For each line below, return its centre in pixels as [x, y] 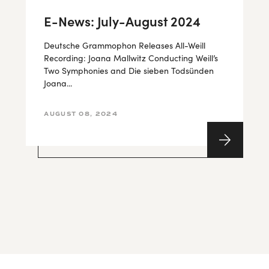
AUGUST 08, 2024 [81, 114]
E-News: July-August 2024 [122, 21]
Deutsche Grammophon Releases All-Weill [125, 45]
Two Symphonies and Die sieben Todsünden [129, 71]
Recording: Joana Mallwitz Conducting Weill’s [131, 58]
